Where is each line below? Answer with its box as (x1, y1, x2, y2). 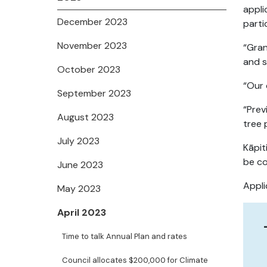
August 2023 (57, 111, 114, 123)
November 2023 (57, 39, 127, 52)
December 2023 (57, 15, 128, 28)
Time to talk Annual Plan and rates (62, 231, 187, 241)
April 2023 (57, 206, 106, 219)
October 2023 (57, 63, 120, 76)
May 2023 (57, 182, 101, 195)
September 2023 (57, 87, 131, 100)
